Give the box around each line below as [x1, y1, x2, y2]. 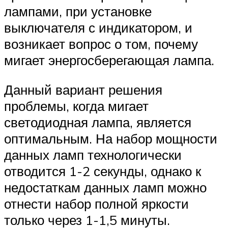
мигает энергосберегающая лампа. [4, 52, 214, 69]
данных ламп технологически [4, 146, 182, 163]
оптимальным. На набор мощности [4, 130, 217, 147]
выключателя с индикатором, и [4, 19, 192, 36]
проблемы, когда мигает [4, 97, 149, 114]
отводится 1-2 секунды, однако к [4, 162, 201, 179]
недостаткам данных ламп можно [4, 179, 207, 195]
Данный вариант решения [4, 81, 162, 98]
